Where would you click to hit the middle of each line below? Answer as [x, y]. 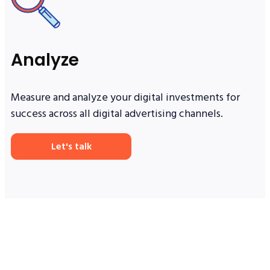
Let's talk [71, 147]
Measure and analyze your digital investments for [125, 98]
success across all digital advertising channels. [117, 114]
